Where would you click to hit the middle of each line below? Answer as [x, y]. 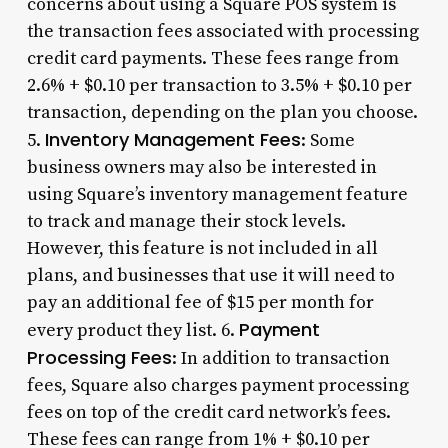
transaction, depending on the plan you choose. [222, 112]
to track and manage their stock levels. [186, 221]
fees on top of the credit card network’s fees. [208, 412]
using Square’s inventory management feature [217, 194]
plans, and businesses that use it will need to [210, 275]
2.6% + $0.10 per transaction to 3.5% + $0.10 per [219, 85]
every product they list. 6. [132, 330]
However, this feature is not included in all [202, 248]
